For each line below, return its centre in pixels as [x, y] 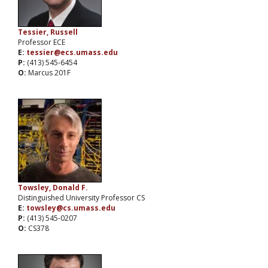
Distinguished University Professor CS [81, 198]
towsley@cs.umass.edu [71, 208]
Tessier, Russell [48, 32]
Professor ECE [42, 42]
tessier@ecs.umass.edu [72, 53]
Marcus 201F [49, 73]
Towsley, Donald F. [53, 188]
